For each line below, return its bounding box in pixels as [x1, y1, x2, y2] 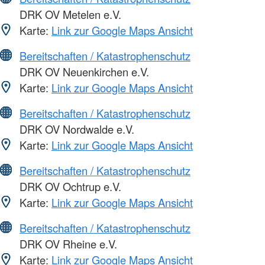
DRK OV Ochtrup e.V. [17, 179, 121, 195]
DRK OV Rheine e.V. [17, 236, 117, 252]
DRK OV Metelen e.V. [17, 7, 121, 22]
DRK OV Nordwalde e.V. [17, 121, 134, 137]
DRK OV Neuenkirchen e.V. [17, 64, 149, 80]
